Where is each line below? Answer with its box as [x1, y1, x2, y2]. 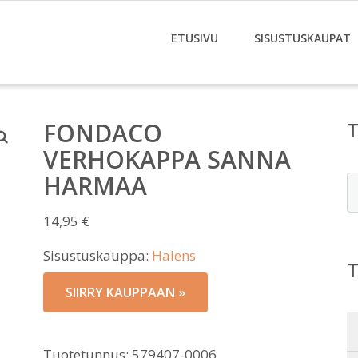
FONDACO [43, 117, 162, 149]
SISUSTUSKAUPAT [254, 30, 351, 46]
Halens [152, 246, 196, 265]
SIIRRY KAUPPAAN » [66, 284, 185, 301]
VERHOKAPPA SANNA [43, 143, 291, 176]
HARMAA [43, 169, 147, 202]
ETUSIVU [171, 30, 218, 46]
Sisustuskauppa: [43, 246, 152, 265]
